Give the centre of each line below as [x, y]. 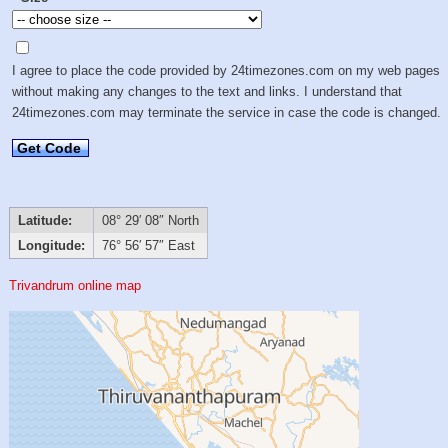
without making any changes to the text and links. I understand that [207, 91]
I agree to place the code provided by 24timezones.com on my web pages [226, 70]
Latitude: [44, 221]
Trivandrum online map [75, 285]
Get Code [49, 147]
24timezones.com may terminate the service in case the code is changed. [227, 112]
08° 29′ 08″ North [150, 221]
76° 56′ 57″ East [148, 246]
